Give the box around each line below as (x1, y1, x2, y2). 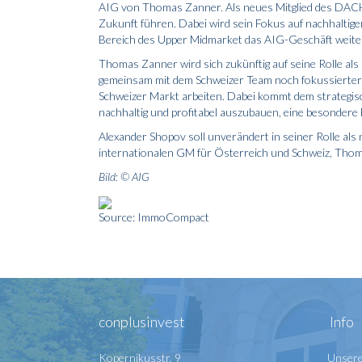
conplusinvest (99, 313, 185, 330)
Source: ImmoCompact (99, 210, 209, 224)
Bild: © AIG (99, 170, 149, 183)
